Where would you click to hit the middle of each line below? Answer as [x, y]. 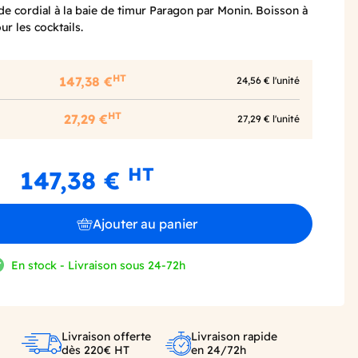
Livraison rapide [234, 336]
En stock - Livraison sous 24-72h [99, 265]
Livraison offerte [107, 336]
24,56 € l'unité [268, 81]
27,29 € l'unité [268, 118]
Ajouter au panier [145, 224]
